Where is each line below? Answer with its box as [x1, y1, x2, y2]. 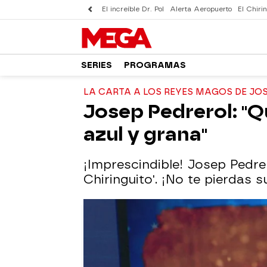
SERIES [81, 60, 112, 70]
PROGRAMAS [124, 60, 186, 70]
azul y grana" [83, 123, 207, 145]
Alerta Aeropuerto [170, 5, 232, 13]
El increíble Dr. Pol [102, 5, 164, 13]
